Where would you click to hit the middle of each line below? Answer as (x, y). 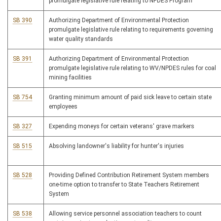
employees (63, 107)
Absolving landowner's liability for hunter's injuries (116, 146)
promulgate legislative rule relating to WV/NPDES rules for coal (132, 68)
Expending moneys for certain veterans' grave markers (122, 127)
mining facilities (70, 78)
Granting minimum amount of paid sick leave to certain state (130, 97)
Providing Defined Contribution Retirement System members (129, 175)
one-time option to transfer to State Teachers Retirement (124, 185)
